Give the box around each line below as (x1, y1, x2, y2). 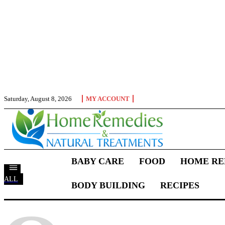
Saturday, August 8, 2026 (4, 95, 72, 102)
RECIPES (160, 180, 199, 190)
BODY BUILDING (71, 180, 145, 190)
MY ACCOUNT (86, 95, 130, 102)
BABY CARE (71, 156, 124, 166)
